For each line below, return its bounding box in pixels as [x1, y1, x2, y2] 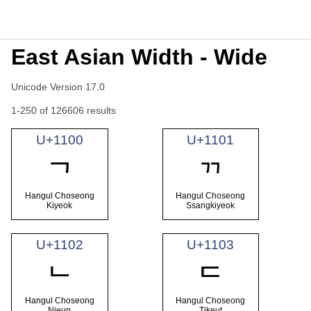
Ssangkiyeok [186, 201, 235, 211]
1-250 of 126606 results [11, 105, 116, 116]
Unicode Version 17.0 [11, 81, 105, 92]
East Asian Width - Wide [11, 44, 267, 69]
